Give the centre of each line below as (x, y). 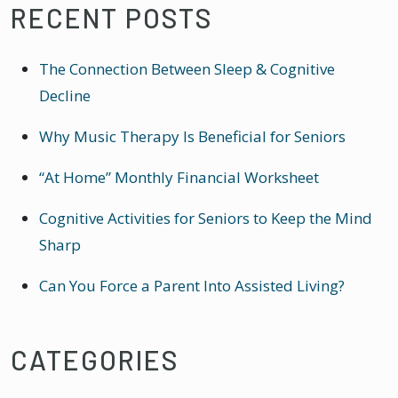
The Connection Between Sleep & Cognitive (187, 69)
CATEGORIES (95, 360)
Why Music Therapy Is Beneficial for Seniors (192, 137)
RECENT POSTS (112, 18)
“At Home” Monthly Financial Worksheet (179, 178)
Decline (65, 96)
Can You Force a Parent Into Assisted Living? (192, 286)
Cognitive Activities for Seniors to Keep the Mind (206, 219)
